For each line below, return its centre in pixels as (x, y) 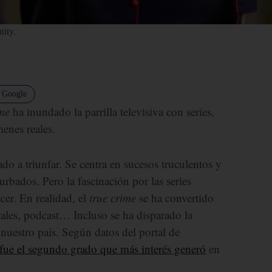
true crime (113, 197)
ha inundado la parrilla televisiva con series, (112, 111)
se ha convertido (175, 197)
